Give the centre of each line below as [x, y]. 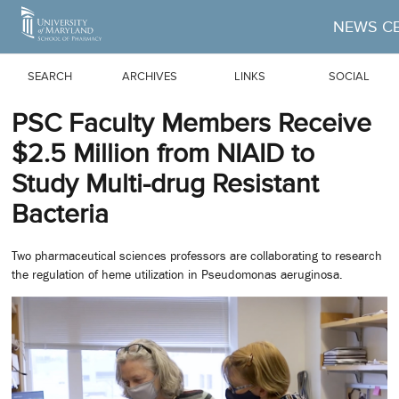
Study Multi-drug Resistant [165, 183]
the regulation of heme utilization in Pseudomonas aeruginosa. [177, 275]
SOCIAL [349, 76]
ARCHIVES [150, 76]
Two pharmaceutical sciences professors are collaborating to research [197, 256]
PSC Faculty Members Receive [191, 123]
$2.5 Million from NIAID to [163, 153]
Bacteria [60, 214]
